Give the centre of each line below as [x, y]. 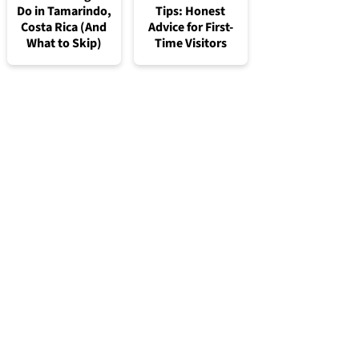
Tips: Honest [190, 11]
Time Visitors [190, 43]
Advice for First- [190, 27]
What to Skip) [64, 43]
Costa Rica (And [64, 27]
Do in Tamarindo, [64, 11]
